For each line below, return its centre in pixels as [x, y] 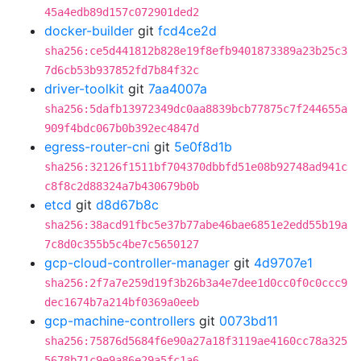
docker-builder [89, 31]
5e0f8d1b [203, 147]
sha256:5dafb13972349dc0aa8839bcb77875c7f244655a [196, 109]
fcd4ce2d [187, 31]
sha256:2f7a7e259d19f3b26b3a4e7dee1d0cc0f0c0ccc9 [196, 283]
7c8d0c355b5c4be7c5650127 [122, 244]
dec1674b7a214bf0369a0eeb [122, 302]
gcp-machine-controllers [120, 321]
